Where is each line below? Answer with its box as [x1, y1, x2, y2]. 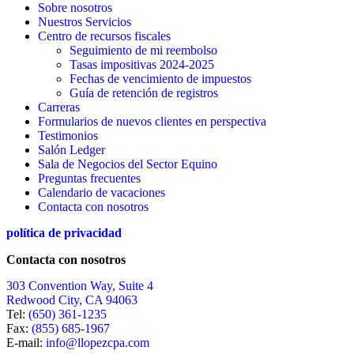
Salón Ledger [38, 143, 105, 157]
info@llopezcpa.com [46, 336, 149, 350]
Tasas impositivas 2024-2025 [70, 58, 214, 72]
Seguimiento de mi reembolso [70, 43, 217, 58]
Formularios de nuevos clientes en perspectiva [38, 115, 266, 129]
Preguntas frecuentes [38, 171, 141, 186]
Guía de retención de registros [70, 86, 218, 100]
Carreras [38, 100, 80, 115]
